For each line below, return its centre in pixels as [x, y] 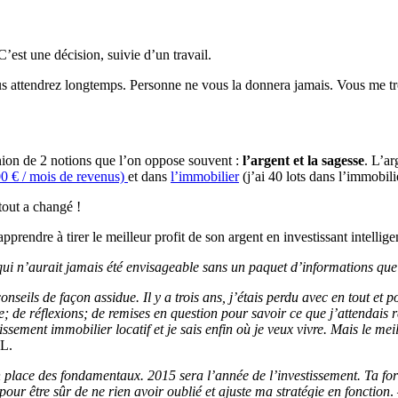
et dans [149, 176]
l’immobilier [205, 176]
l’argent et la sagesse [303, 160]
